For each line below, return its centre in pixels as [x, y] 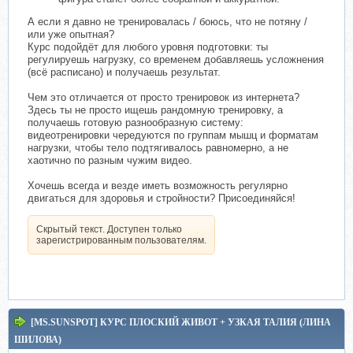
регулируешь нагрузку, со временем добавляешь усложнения [176, 60]
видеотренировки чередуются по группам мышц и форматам [173, 136]
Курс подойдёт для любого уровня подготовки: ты [148, 47]
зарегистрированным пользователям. [121, 241]
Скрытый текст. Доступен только [109, 230]
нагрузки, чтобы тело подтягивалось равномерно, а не [158, 148]
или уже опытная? [71, 35]
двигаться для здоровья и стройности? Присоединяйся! [162, 199]
